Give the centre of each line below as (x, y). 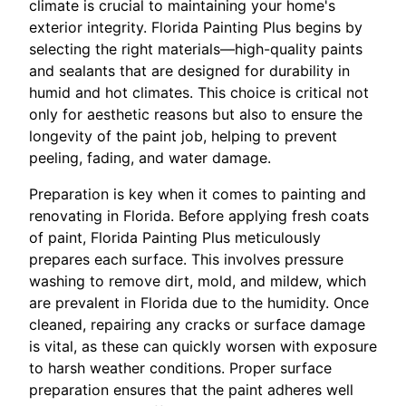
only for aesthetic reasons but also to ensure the (196, 114)
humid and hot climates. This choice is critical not (199, 92)
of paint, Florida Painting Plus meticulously (175, 237)
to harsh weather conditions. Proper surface (180, 367)
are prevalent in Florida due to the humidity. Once (199, 302)
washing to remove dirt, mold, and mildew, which (198, 280)
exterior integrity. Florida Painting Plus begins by (196, 27)
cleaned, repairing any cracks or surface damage (197, 324)
